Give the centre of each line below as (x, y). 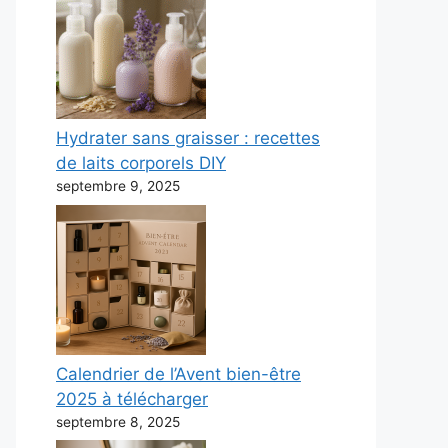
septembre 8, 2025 (118, 421)
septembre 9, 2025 (118, 186)
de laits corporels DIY (141, 163)
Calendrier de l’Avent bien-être (178, 373)
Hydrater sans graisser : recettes (188, 138)
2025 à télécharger (132, 398)
